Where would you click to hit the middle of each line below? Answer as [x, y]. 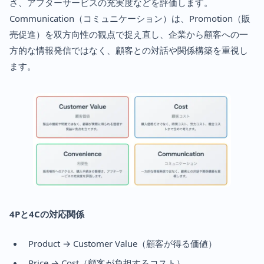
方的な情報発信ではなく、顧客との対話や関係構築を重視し [129, 50]
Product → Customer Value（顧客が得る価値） [123, 244]
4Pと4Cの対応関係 [47, 214]
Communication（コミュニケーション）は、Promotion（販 [130, 18]
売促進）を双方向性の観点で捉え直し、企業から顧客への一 [129, 34]
